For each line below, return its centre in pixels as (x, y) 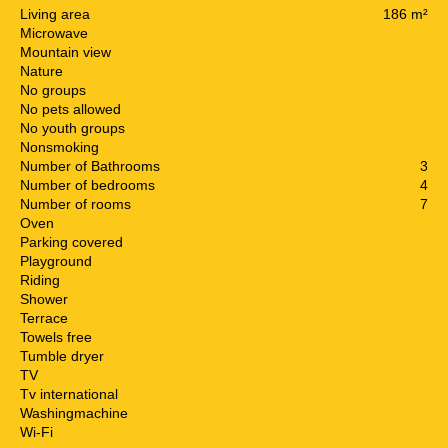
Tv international (69, 393)
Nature (41, 70)
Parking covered (71, 241)
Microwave (54, 32)
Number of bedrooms (87, 184)
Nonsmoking (59, 146)
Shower (44, 298)
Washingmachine (74, 412)
